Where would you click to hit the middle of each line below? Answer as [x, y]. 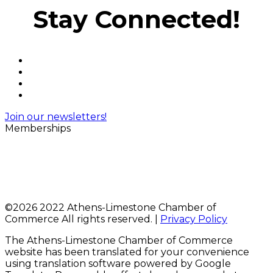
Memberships [38, 128]
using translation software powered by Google [118, 263]
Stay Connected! [136, 19]
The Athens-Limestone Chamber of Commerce [119, 240]
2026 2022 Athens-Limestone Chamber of [115, 207]
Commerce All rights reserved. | [83, 219]
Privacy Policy [194, 219]
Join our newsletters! [56, 116]
